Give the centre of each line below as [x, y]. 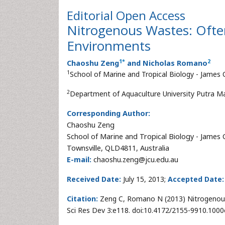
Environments [109, 46]
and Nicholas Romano [166, 63]
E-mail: [79, 159]
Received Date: [94, 179]
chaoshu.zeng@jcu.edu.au [135, 159]
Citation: [82, 199]
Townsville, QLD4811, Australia [118, 148]
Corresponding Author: [108, 113]
